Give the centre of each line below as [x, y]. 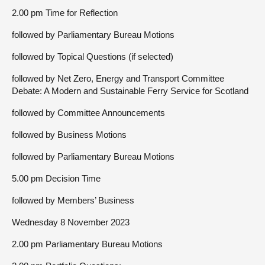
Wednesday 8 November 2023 [71, 222]
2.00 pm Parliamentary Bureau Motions [87, 244]
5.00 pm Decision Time [56, 178]
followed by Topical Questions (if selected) [93, 56]
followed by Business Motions [69, 135]
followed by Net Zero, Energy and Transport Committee [118, 78]
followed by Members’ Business [73, 200]
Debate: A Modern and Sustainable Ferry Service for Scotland [130, 91]
